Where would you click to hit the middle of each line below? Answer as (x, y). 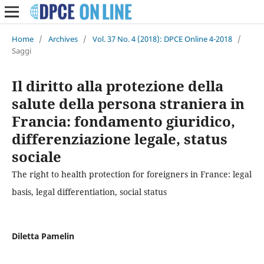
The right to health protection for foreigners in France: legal (131, 174)
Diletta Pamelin (43, 236)
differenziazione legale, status (119, 138)
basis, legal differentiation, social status (89, 192)
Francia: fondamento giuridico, (123, 121)
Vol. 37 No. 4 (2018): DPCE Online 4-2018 (162, 39)
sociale (36, 156)
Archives (63, 39)
